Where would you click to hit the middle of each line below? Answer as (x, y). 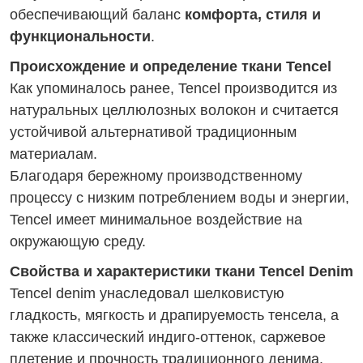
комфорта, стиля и (253, 15)
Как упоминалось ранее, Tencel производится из (173, 88)
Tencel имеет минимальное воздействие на (156, 220)
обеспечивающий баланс (97, 15)
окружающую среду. (78, 241)
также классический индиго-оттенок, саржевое (168, 337)
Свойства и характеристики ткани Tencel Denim (181, 271)
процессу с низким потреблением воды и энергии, (179, 198)
